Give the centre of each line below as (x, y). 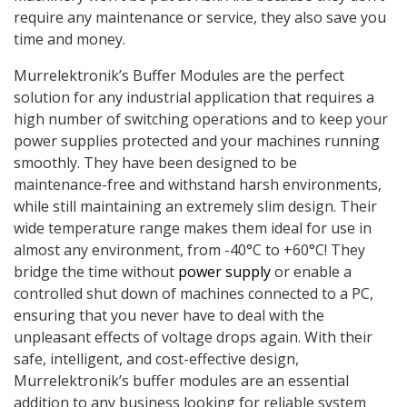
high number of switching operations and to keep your (201, 119)
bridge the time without (96, 272)
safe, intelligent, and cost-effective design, (156, 359)
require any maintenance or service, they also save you (200, 18)
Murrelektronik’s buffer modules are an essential (181, 381)
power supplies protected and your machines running (197, 141)
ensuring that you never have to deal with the (169, 316)
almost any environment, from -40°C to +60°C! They (189, 250)
